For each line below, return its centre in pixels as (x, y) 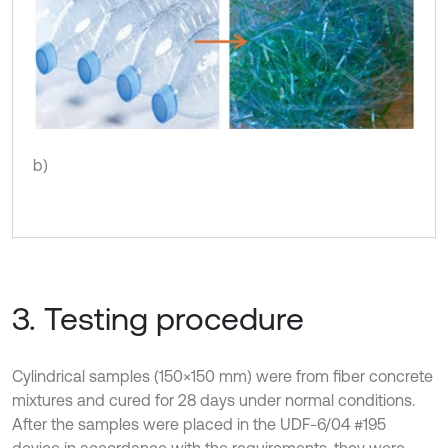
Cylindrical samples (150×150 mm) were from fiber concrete (222, 376)
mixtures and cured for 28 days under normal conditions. (213, 400)
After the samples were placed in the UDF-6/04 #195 (199, 424)
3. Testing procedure (158, 319)
